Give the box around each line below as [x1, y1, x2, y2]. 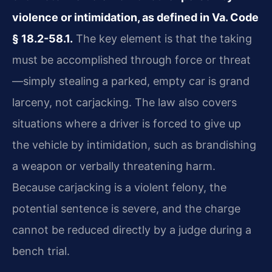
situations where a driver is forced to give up [12, 117, 241, 130]
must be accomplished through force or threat [12, 53, 251, 66]
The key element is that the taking [73, 32, 252, 45]
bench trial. [12, 244, 70, 257]
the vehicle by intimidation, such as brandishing [12, 138, 256, 151]
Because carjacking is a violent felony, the [12, 180, 226, 194]
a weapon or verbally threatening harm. [12, 159, 216, 172]
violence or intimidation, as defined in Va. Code [12, 10, 259, 24]
